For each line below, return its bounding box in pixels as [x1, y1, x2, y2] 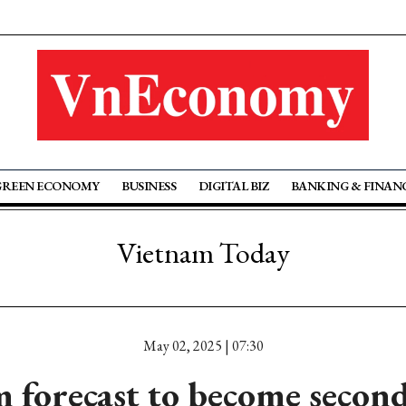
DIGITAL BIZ [198, 178, 269, 194]
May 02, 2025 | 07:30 [142, 336, 264, 355]
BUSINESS [121, 178, 177, 194]
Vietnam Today [116, 234, 290, 272]
